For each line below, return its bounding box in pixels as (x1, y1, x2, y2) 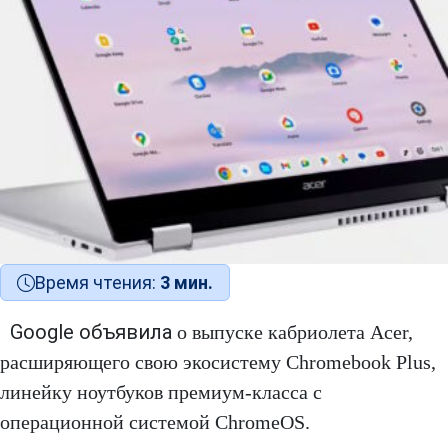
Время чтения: (35, 272, 160, 294)
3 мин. (160, 272, 213, 294)
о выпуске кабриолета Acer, (172, 321, 413, 344)
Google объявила (10, 320, 172, 345)
